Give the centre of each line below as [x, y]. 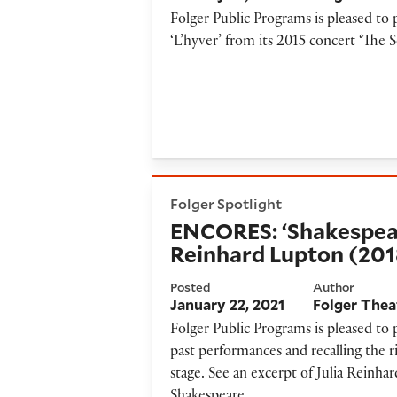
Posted [191, 287]
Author [334, 287]
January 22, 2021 [228, 305]
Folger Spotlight [226, 203]
